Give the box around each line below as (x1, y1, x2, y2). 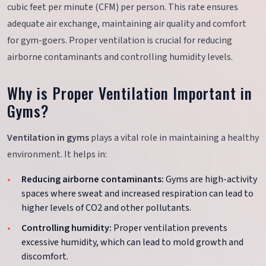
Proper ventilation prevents (112, 221, 227, 235)
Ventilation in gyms (7, 131, 89, 145)
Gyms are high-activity (164, 173, 257, 186)
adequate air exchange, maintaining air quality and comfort (7, 17, 246, 31)
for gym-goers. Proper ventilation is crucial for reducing (7, 34, 232, 47)
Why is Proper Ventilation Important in (7, 82, 253, 104)
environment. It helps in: (7, 148, 107, 161)
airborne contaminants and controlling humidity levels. (7, 50, 233, 64)
